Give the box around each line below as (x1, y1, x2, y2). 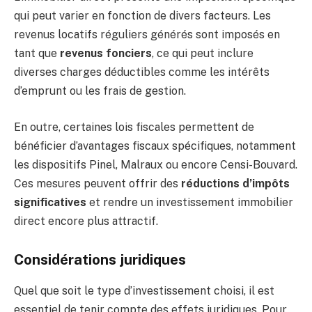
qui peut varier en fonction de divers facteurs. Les (14, 9, 271, 23)
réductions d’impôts (181, 176, 290, 190)
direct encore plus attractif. (14, 214, 158, 228)
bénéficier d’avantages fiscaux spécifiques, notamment (14, 139, 296, 153)
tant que (14, 47, 60, 61)
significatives (14, 195, 86, 209)
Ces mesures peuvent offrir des (14, 176, 181, 190)
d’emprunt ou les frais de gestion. (14, 84, 186, 98)
